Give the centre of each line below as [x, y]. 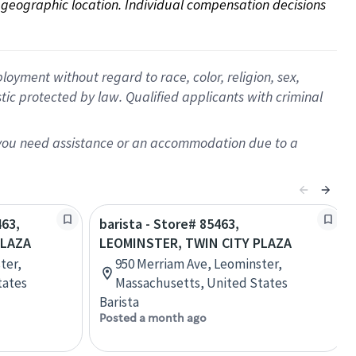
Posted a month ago [153, 318]
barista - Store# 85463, [169, 224]
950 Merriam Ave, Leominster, [199, 264]
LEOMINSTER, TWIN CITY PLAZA [195, 243]
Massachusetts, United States [201, 283]
